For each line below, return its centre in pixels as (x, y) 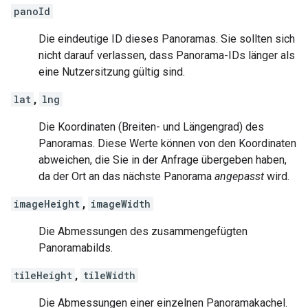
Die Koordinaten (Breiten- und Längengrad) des (151, 127)
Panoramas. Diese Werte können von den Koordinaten (167, 144)
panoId (32, 12)
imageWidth (121, 204)
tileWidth (109, 276)
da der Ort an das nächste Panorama (126, 177)
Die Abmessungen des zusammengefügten (143, 232)
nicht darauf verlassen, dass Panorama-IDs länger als (167, 56)
